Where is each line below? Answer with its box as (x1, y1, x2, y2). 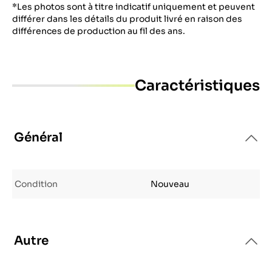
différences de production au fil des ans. (12, 25, 185, 36)
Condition (15, 178, 58, 189)
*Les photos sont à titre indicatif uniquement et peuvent (12, 1, 255, 12)
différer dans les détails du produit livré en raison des (12, 13, 242, 24)
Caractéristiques (135, 76, 260, 95)
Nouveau (151, 178, 189, 189)
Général (14, 130, 63, 145)
